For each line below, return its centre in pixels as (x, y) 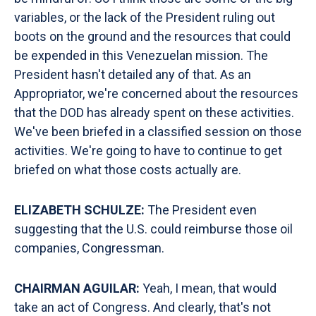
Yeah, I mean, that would (208, 288)
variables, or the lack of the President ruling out (145, 17)
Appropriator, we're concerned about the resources (156, 93)
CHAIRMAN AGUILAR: (77, 288)
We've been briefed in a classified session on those (158, 132)
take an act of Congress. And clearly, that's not (142, 307)
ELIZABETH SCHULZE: (81, 210)
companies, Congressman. (89, 248)
